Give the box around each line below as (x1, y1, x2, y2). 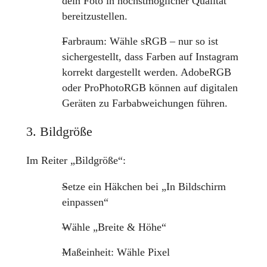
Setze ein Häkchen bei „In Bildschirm (61, 181, 226, 193)
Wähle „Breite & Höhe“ (61, 221, 166, 234)
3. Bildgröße (26, 124, 92, 139)
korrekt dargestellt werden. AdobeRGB (61, 66, 231, 78)
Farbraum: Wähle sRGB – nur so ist (61, 35, 218, 47)
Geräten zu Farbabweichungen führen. (61, 97, 228, 109)
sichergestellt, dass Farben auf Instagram (61, 50, 238, 63)
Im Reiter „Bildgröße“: (26, 154, 126, 167)
